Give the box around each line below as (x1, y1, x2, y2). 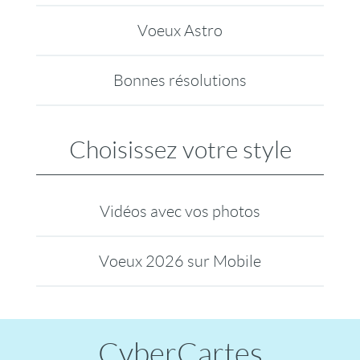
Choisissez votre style (68, 137, 292, 163)
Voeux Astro (137, 22, 223, 39)
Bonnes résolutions (112, 72, 247, 89)
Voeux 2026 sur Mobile (98, 252, 261, 270)
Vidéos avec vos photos (99, 202, 260, 220)
